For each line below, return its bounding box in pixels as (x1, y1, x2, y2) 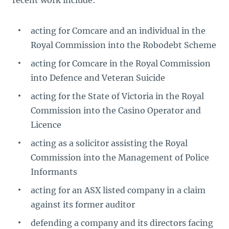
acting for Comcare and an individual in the (31, 26, 205, 36)
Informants (31, 167, 77, 177)
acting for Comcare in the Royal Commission (31, 58, 211, 68)
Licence (31, 120, 61, 130)
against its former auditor (31, 199, 135, 210)
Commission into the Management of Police (31, 152, 209, 163)
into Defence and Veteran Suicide (31, 73, 165, 83)
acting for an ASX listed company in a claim (31, 185, 205, 195)
